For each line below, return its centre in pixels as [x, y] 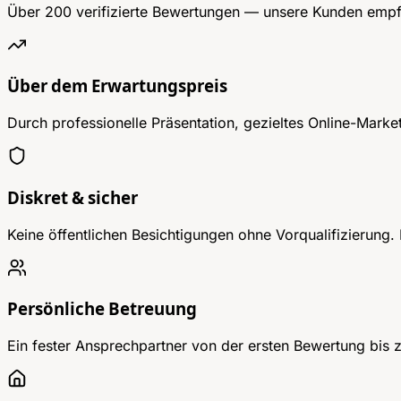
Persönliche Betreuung [102, 310]
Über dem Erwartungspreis [117, 87]
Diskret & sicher [73, 198]
